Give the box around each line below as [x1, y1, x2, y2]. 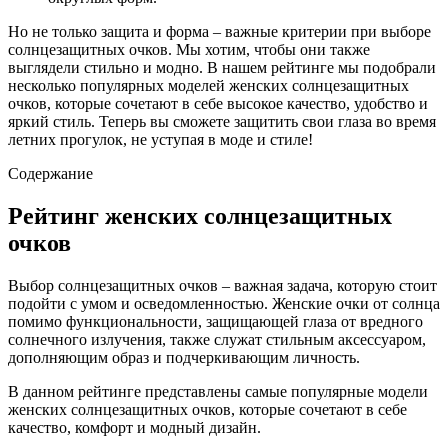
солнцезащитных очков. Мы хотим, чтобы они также [8, 40, 370, 58]
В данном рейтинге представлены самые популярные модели [8, 382, 428, 400]
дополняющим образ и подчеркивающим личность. [8, 348, 360, 366]
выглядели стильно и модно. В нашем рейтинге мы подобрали [8, 58, 436, 76]
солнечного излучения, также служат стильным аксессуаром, [8, 330, 426, 348]
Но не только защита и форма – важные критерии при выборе [8, 22, 431, 40]
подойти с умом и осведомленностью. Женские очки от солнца [8, 294, 440, 312]
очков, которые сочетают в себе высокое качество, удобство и [8, 94, 428, 112]
